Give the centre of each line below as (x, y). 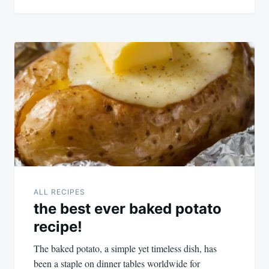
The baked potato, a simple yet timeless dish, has (125, 248)
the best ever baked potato (128, 208)
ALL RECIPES (59, 192)
